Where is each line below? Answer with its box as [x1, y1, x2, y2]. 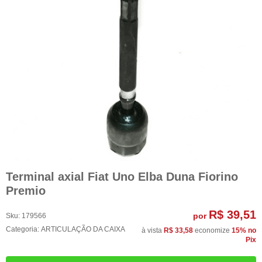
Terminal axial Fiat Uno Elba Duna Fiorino [6, 170, 238, 183]
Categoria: [6, 225, 39, 234]
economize [193, 226, 232, 235]
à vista [142, 226, 164, 235]
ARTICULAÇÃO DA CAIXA [41, 225, 125, 234]
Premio [6, 184, 46, 197]
